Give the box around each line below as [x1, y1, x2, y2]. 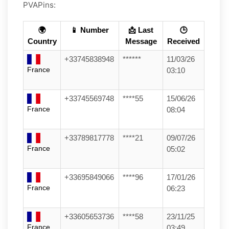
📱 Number [71, 26, 109, 34]
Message [125, 37, 157, 45]
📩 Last [128, 26, 153, 34]
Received [167, 37, 200, 45]
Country [27, 37, 57, 45]
